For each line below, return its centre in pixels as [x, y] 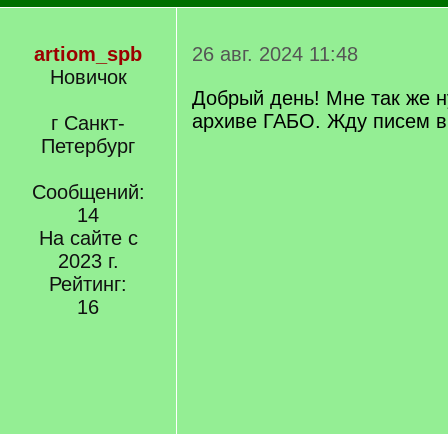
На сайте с [88, 238]
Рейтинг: [88, 284]
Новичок [88, 77]
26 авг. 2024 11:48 [275, 54]
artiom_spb [88, 54]
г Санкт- [88, 123]
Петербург [88, 146]
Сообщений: [88, 192]
